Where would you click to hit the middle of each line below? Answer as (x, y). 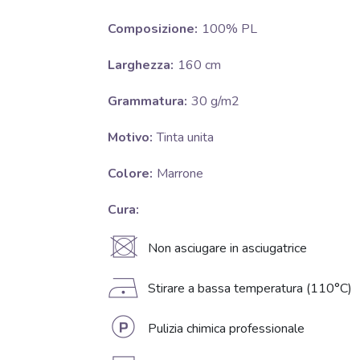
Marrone (180, 174)
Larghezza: (140, 65)
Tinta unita (185, 138)
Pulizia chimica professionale (226, 329)
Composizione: (152, 29)
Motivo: (130, 138)
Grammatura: (147, 102)
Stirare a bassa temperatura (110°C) (250, 289)
